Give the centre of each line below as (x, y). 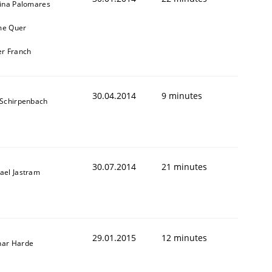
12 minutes (184, 237)
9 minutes (182, 95)
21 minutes (184, 166)
